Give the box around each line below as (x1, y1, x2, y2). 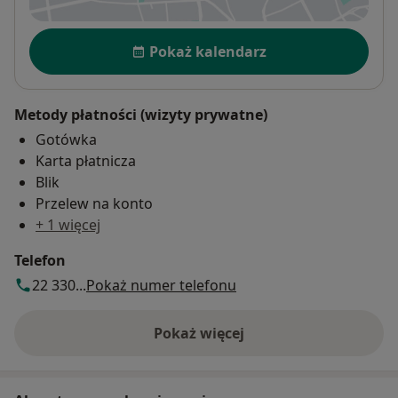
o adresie (197, 332, 262, 353)
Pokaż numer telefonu (86, 275, 236, 296)
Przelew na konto (36, 194, 153, 214)
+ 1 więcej (36, 215, 100, 235)
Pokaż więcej (154, 323, 244, 344)
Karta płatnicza (36, 151, 136, 171)
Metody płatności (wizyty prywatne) (14, 105, 267, 125)
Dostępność (28, 27, 121, 49)
